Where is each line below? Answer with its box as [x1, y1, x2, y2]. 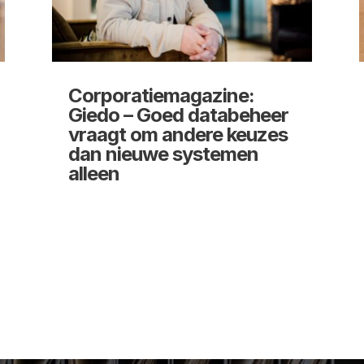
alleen [67, 162, 119, 186]
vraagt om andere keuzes [67, 123, 288, 147]
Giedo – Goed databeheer [67, 103, 288, 128]
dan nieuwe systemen [67, 142, 258, 167]
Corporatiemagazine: [67, 84, 254, 108]
